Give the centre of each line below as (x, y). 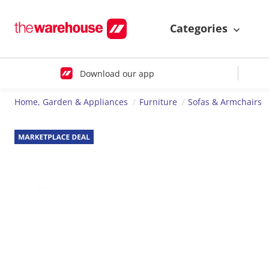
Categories (200, 29)
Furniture (158, 102)
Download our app (117, 73)
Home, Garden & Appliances (71, 102)
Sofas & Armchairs (225, 102)
